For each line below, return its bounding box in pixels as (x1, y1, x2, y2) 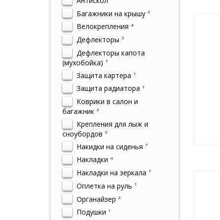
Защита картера (75, 70, 131, 80)
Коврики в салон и (75, 97, 138, 106)
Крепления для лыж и (75, 119, 148, 129)
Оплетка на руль (75, 181, 132, 191)
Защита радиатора (75, 83, 140, 93)
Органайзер (75, 194, 116, 204)
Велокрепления (75, 22, 129, 31)
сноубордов (62, 129, 103, 138)
